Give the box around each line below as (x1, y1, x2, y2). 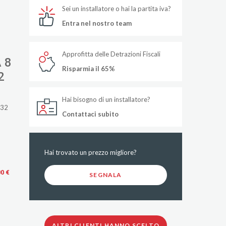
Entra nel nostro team (62, 19, 132, 27)
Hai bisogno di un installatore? (62, 95, 150, 103)
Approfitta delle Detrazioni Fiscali (62, 50, 160, 58)
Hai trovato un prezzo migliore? (44, 148, 137, 156)
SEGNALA (89, 171, 122, 179)
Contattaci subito (62, 110, 119, 118)
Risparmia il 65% (62, 65, 115, 73)
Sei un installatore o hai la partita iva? (62, 5, 171, 13)
